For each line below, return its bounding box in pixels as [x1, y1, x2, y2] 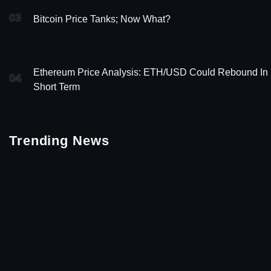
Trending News [9, 132, 109, 148]
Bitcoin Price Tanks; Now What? [33, 13, 171, 24]
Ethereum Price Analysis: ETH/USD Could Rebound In [33, 67, 268, 77]
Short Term [33, 81, 80, 92]
